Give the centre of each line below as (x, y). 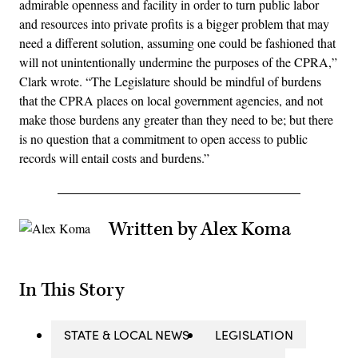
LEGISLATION (254, 334)
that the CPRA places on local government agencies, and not (171, 100)
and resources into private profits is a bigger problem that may (174, 23)
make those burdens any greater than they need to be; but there (176, 119)
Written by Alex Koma (200, 229)
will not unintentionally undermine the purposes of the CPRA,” (178, 62)
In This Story (72, 290)
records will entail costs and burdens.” (114, 157)
